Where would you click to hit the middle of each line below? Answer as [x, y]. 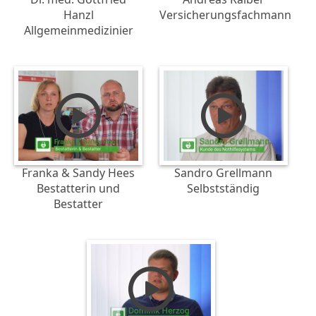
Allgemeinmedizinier [78, 30]
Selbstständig [224, 188]
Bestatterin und [79, 188]
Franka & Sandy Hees [79, 172]
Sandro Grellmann [224, 172]
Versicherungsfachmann [225, 14]
